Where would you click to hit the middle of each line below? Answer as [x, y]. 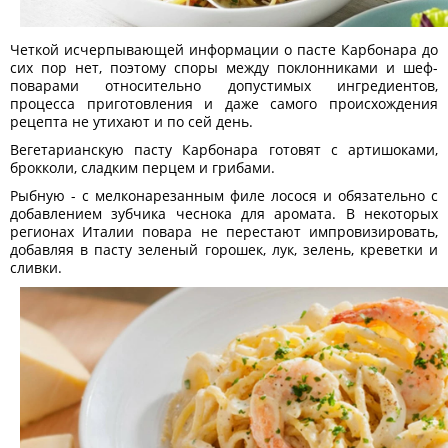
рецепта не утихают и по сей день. [131, 122]
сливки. [36, 268]
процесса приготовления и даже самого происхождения [224, 104]
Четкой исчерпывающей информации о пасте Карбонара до [224, 50]
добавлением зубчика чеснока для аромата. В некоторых [224, 214]
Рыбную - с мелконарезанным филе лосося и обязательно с [224, 196]
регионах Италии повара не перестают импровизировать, [224, 232]
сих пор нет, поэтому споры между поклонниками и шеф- [224, 68]
